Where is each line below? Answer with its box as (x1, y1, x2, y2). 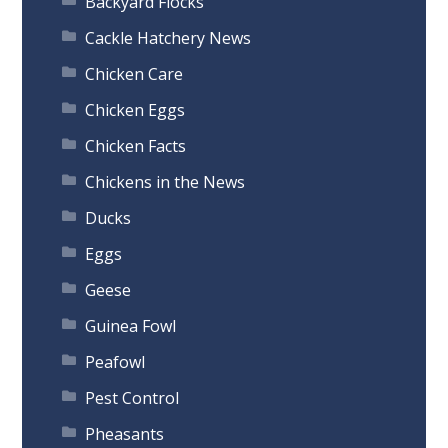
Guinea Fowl (85, 315, 177, 338)
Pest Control (85, 387, 180, 410)
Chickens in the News (85, 171, 246, 194)
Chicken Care (85, 63, 184, 86)
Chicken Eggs (85, 99, 186, 122)
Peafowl (85, 351, 146, 374)
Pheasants (85, 423, 165, 446)
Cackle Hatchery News (85, 27, 252, 50)
